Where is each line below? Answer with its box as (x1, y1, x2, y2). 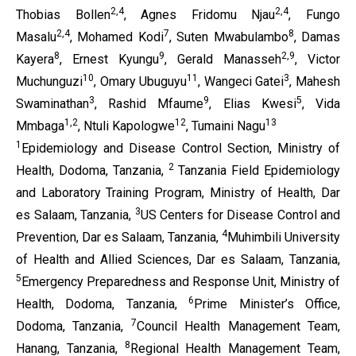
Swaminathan (16, 96, 89, 111)
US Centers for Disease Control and (140, 207, 340, 222)
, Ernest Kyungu (60, 52, 159, 67)
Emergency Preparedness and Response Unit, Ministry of (21, 274, 340, 289)
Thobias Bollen (16, 7, 110, 22)
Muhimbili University (227, 230, 340, 245)
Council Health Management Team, (136, 319, 341, 334)
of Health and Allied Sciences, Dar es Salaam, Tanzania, (16, 252, 340, 267)
